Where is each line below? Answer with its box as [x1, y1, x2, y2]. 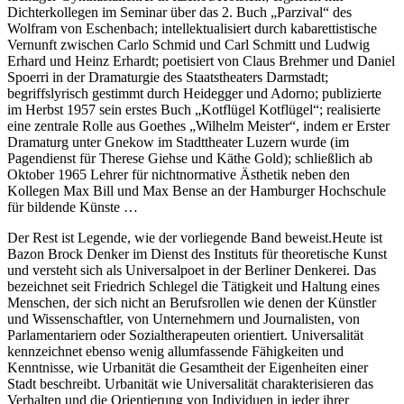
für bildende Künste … [7, 198, 138, 215]
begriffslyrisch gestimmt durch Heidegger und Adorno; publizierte [7, 85, 381, 101]
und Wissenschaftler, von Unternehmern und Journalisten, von [7, 310, 360, 326]
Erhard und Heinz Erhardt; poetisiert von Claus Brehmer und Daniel [7, 52, 395, 69]
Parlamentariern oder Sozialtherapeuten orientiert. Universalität [7, 326, 363, 343]
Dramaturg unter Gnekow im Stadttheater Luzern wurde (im [7, 133, 349, 150]
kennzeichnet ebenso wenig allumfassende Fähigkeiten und [7, 343, 344, 359]
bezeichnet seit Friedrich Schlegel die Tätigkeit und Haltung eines [7, 278, 380, 294]
